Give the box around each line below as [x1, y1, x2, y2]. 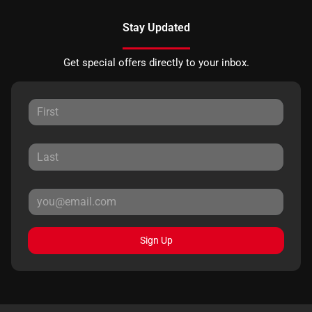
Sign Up [139, 235, 173, 247]
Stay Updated [122, 21, 190, 34]
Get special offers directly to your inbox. [63, 56, 249, 69]
